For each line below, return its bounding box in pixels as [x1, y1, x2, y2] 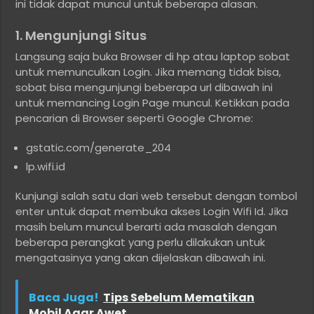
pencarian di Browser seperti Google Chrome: [15, 111, 254, 126]
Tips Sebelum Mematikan [103, 289, 255, 306]
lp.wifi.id [26, 159, 66, 175]
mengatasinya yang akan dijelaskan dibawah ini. [15, 250, 266, 266]
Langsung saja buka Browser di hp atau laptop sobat [15, 49, 291, 64]
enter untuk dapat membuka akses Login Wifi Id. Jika [15, 204, 289, 219]
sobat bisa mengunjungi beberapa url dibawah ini [15, 80, 273, 95]
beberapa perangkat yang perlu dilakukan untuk [15, 235, 266, 250]
